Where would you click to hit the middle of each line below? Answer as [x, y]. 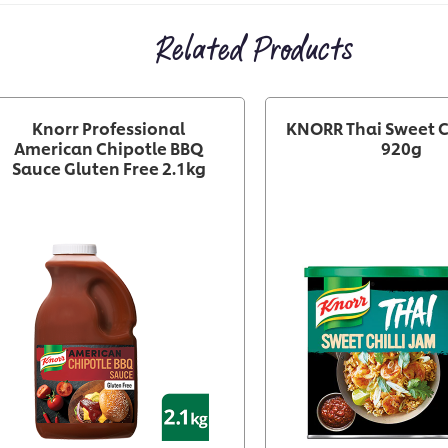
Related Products [254, 51]
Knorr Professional [108, 128]
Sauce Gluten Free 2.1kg [108, 168]
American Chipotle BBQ [108, 148]
